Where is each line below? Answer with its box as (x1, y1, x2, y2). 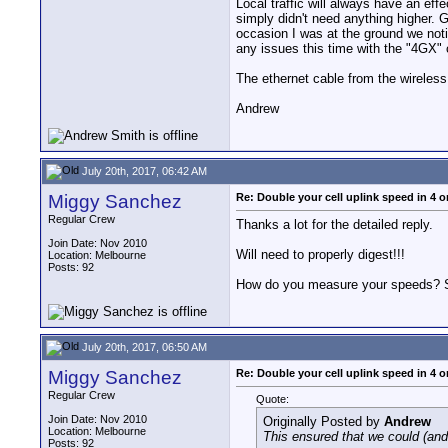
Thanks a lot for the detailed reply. (236, 217, 433, 233)
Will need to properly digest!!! (236, 247, 405, 263)
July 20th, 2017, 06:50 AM (79, 340, 207, 353)
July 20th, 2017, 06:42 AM (79, 164, 207, 177)
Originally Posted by (263, 414, 384, 430)
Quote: (256, 393, 289, 406)
